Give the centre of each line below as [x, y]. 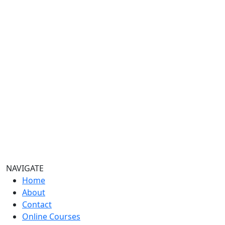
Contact [37, 204]
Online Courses [51, 216]
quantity [31, 11]
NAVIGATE [25, 168]
